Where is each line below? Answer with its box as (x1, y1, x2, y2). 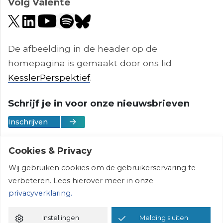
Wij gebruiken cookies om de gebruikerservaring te (8, 163, 196, 173)
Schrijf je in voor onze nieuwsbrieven (8, 97, 190, 109)
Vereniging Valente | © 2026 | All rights (26, 174, 197, 185)
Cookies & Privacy (8, 145, 92, 156)
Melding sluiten (139, 213, 189, 222)
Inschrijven (8, 117, 48, 126)
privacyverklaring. (8, 189, 72, 198)
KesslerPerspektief (8, 72, 90, 83)
